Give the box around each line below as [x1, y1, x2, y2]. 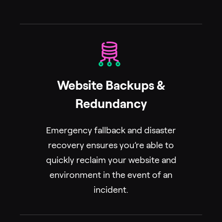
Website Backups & [57, 79, 165, 93]
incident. [94, 185, 128, 195]
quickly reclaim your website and [46, 155, 176, 166]
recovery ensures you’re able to [48, 140, 174, 151]
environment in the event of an [50, 170, 172, 180]
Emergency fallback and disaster [46, 125, 176, 136]
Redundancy [75, 97, 147, 111]
